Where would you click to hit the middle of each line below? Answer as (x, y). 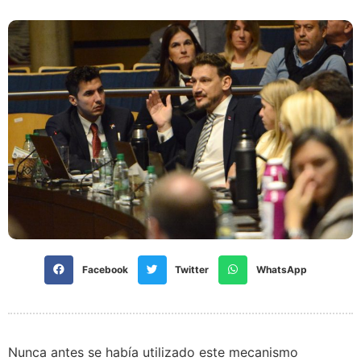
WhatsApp (282, 269)
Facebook (105, 269)
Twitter (192, 269)
